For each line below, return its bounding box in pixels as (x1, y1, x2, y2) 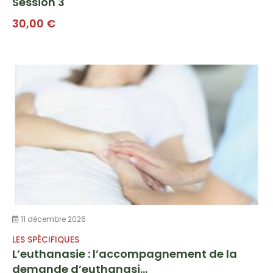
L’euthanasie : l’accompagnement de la (12, 246, 237, 261)
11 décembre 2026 (19, 213, 86, 224)
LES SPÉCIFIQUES (12, 233, 79, 246)
